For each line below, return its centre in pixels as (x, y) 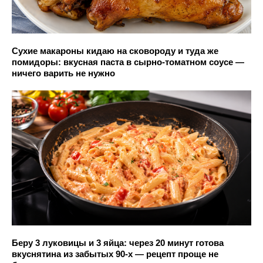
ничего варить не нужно (63, 73)
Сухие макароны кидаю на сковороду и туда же (115, 51)
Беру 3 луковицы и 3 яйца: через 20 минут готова (118, 242)
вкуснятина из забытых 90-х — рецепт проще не (115, 254)
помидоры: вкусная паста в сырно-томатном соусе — (128, 62)
